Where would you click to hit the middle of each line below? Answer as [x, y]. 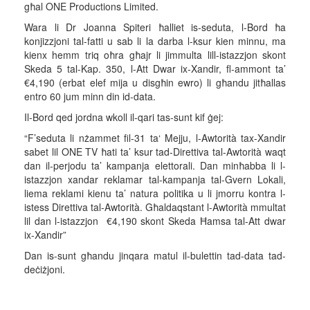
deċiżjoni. [45, 269]
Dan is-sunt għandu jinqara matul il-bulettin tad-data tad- [155, 255]
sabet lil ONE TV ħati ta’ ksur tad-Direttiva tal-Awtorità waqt [155, 152]
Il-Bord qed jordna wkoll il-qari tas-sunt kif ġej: [124, 117]
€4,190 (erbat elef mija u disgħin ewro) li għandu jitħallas [155, 82]
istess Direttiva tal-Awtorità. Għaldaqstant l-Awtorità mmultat [155, 207]
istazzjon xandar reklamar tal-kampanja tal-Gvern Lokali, [155, 179]
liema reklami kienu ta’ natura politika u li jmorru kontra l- [155, 193]
